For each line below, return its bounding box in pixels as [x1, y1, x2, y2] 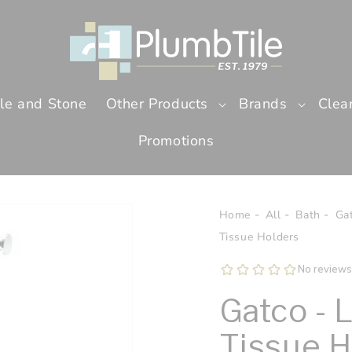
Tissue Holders [218, 229, 299, 245]
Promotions [137, 131, 214, 151]
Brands [239, 94, 288, 114]
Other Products [105, 94, 208, 114]
